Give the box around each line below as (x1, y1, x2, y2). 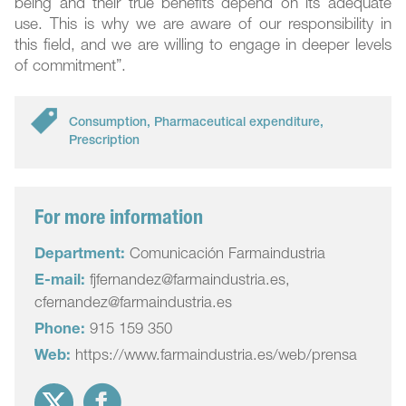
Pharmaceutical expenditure (154, 117, 321, 130)
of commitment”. (14, 60, 127, 76)
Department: (34, 247, 126, 264)
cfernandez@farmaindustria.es (34, 296, 233, 313)
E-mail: (34, 274, 86, 290)
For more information (34, 209, 204, 230)
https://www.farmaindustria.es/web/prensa (75, 349, 358, 365)
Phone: (34, 323, 86, 339)
